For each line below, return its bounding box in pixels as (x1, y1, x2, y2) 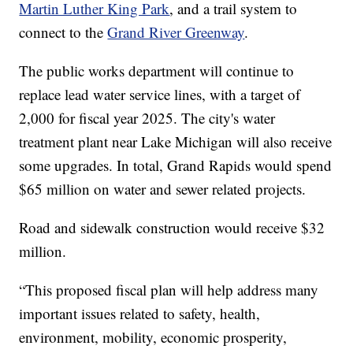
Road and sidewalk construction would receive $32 (19, 217, 325, 238)
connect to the (19, 22, 108, 43)
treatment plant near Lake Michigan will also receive (19, 132, 333, 152)
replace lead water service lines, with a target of (19, 84, 301, 105)
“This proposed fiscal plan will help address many (19, 280, 319, 300)
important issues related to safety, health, (19, 303, 261, 324)
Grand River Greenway (107, 22, 245, 43)
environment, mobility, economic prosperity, (19, 327, 288, 347)
